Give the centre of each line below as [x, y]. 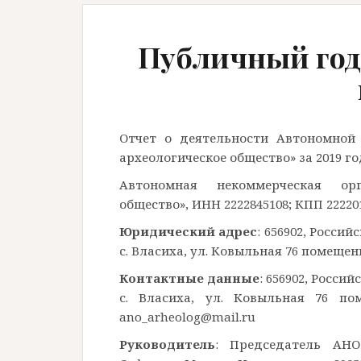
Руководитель [167, 344]
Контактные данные [189, 278]
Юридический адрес [189, 231]
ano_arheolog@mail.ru [187, 316]
